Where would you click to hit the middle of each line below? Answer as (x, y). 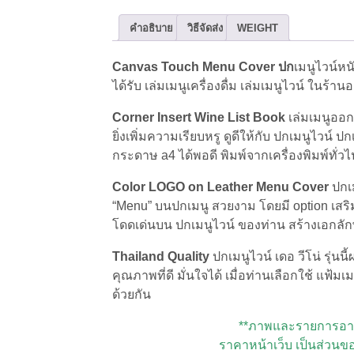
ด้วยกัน (132, 295)
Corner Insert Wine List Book (200, 118)
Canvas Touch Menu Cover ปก (203, 67)
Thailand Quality (162, 257)
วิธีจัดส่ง (205, 28)
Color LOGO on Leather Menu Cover (220, 187)
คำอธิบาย (151, 28)
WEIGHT (258, 28)
